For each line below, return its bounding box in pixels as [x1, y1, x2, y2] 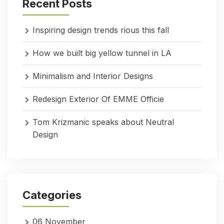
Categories [22, 188, 81, 201]
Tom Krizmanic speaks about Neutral [32, 116, 174, 127]
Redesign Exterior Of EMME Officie [32, 93, 164, 104]
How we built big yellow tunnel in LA [32, 47, 171, 58]
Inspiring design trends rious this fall [32, 24, 169, 35]
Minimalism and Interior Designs [32, 70, 153, 81]
